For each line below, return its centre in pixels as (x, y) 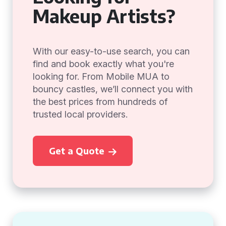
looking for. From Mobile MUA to (101, 76)
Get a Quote (77, 151)
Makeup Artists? (104, 16)
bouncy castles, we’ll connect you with (113, 89)
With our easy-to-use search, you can (111, 51)
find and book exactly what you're (103, 64)
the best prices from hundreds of (100, 102)
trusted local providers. (80, 114)
